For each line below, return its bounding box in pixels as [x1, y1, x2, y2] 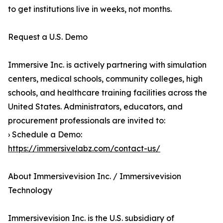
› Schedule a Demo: [8, 129, 82, 140]
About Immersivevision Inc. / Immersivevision [8, 171, 181, 182]
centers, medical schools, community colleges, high [8, 74, 203, 84]
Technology [8, 185, 52, 196]
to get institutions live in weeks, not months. [8, 4, 172, 14]
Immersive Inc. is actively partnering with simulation [8, 60, 207, 70]
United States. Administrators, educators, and [8, 102, 183, 112]
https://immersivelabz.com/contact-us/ [8, 143, 160, 154]
